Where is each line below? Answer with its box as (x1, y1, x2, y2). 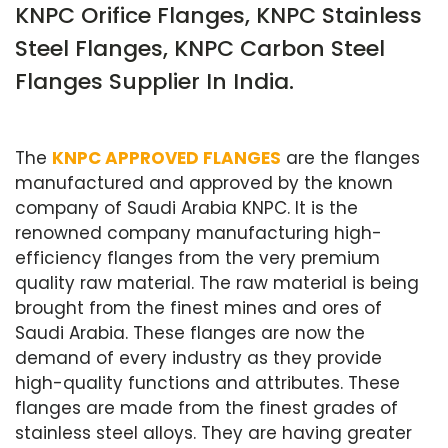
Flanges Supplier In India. (15, 66, 294, 97)
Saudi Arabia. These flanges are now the (15, 321, 365, 345)
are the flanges (281, 146, 420, 170)
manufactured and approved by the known (15, 171, 393, 195)
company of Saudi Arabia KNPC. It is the (15, 196, 358, 220)
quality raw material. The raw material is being (15, 271, 419, 295)
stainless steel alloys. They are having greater (15, 421, 412, 445)
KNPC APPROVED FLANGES (52, 146, 281, 170)
